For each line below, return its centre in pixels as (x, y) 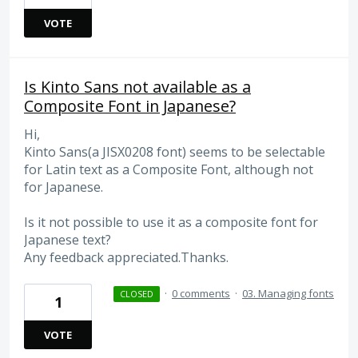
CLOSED (136, 294)
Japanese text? (68, 240)
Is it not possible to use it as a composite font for (171, 223)
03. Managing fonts (288, 294)
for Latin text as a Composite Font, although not (169, 169)
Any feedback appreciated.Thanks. (126, 258)
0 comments (201, 294)
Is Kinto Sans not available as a (137, 86)
